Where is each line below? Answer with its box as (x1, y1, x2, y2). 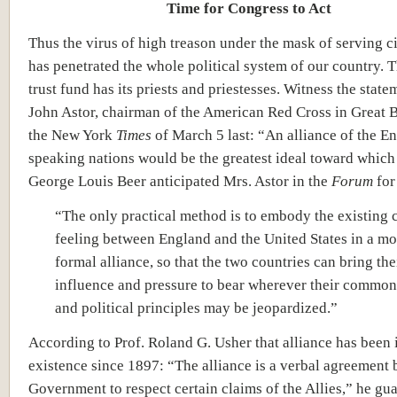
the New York (28, 125, 116, 144)
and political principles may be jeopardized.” (55, 298, 338, 316)
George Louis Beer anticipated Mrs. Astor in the (28, 171, 331, 190)
